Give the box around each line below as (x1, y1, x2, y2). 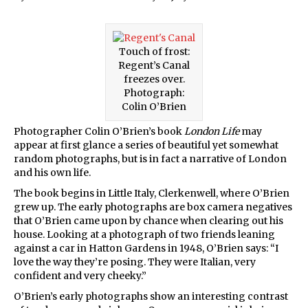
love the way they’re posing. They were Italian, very (14, 255, 256, 268)
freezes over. (123, 72, 185, 85)
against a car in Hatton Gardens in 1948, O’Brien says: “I (14, 241, 278, 254)
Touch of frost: (118, 45, 190, 58)
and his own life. (14, 166, 91, 179)
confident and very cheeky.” (14, 269, 146, 282)
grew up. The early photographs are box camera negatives (14, 200, 292, 213)
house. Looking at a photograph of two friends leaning (14, 228, 275, 241)
